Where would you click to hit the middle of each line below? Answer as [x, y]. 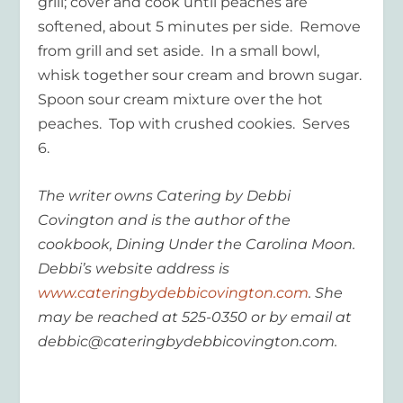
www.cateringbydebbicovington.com [174, 292]
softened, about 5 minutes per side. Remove [200, 27]
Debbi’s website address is [134, 268]
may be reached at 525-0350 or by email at [195, 317]
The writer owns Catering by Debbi [165, 195]
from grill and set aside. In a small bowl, [179, 51]
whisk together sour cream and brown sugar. [200, 76]
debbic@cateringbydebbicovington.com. [188, 341]
